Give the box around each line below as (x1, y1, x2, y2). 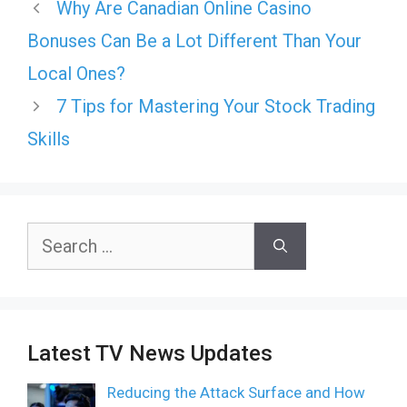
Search (26, 226, 74, 245)
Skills (27, 128, 70, 151)
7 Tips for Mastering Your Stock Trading (56, 95, 375, 118)
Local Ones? (27, 63, 125, 85)
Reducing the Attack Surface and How (106, 383, 365, 402)
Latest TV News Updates (27, 341, 273, 367)
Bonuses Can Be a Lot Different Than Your (27, 30, 362, 53)
